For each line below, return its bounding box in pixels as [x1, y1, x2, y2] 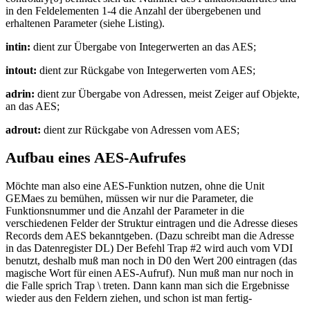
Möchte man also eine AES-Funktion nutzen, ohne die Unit [6, 180, 264, 192]
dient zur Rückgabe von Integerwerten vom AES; [37, 64, 255, 76]
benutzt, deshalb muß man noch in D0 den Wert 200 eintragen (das [6, 255, 297, 267]
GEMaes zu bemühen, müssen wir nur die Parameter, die [6, 192, 253, 205]
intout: [6, 64, 37, 76]
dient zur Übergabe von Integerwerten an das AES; [30, 40, 256, 53]
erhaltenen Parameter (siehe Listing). [6, 17, 165, 29]
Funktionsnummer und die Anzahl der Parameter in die [6, 205, 244, 217]
